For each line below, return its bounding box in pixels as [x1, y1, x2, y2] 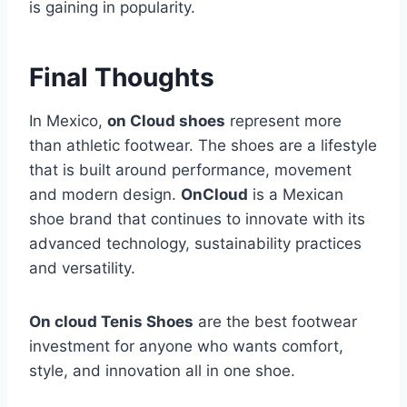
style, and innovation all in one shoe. [29, 362, 295, 381]
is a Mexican [248, 185, 343, 204]
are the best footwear [194, 313, 357, 332]
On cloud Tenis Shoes [29, 313, 194, 332]
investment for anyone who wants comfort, [29, 337, 343, 356]
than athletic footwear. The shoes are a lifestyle [29, 136, 377, 155]
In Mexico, [29, 112, 107, 131]
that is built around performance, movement [29, 161, 352, 180]
